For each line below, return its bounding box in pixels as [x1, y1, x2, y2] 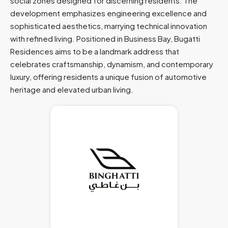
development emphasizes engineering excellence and [10, 8, 207, 18]
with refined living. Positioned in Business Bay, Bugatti [10, 34, 200, 43]
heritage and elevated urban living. [10, 84, 133, 94]
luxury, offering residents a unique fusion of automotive [10, 72, 207, 81]
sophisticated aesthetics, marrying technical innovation [10, 21, 207, 31]
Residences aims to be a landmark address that [10, 46, 179, 56]
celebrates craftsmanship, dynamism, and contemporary [10, 59, 213, 69]
